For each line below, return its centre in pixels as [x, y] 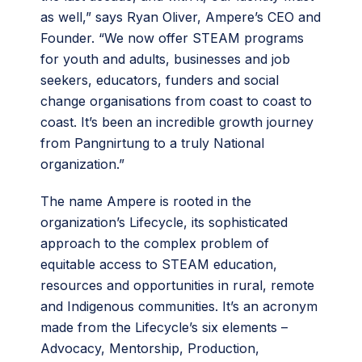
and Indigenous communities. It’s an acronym [179, 306]
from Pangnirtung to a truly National [152, 143]
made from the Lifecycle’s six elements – [164, 327]
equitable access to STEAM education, [159, 264]
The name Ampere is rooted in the [146, 201]
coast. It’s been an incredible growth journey [177, 122]
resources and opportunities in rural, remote [177, 285]
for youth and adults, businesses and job [165, 59]
